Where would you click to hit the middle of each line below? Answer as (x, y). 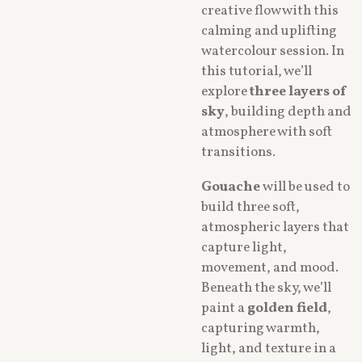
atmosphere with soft (267, 133)
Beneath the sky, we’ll (266, 288)
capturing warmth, (261, 328)
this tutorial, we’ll (257, 72)
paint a (224, 308)
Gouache (231, 187)
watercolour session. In (273, 52)
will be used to (305, 187)
